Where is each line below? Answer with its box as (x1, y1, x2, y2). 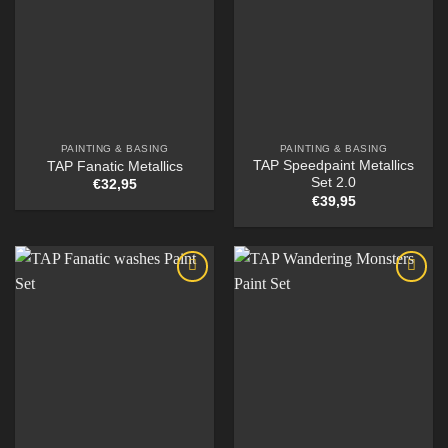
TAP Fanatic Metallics (46, 159, 183, 175)
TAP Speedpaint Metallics (253, 158, 414, 174)
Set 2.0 (311, 175, 356, 191)
